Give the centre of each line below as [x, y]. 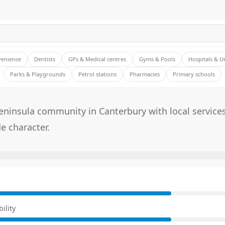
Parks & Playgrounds [38, 74]
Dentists [45, 59]
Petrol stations [97, 74]
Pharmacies [145, 74]
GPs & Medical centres [97, 59]
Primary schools [194, 74]
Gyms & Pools [157, 59]
